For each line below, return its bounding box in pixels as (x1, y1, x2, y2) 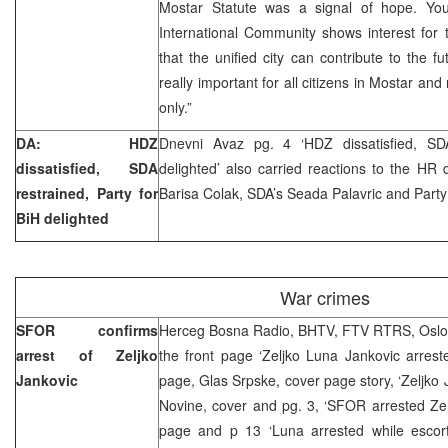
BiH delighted (16, 207, 109, 228)
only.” (159, 96, 192, 117)
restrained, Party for (16, 182, 158, 203)
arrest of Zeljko (16, 344, 158, 365)
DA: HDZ (16, 132, 158, 153)
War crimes (279, 283, 370, 310)
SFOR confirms (16, 319, 158, 340)
